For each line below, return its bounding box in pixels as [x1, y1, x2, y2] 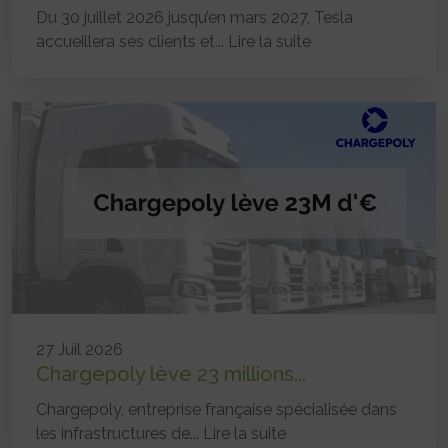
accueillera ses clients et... [36, 32, 228, 52]
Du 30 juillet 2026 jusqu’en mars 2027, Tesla [36, 8, 353, 28]
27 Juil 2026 [36, 340, 123, 360]
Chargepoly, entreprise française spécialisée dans [36, 400, 397, 420]
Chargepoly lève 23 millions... [36, 362, 306, 387]
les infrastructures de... [36, 424, 203, 444]
